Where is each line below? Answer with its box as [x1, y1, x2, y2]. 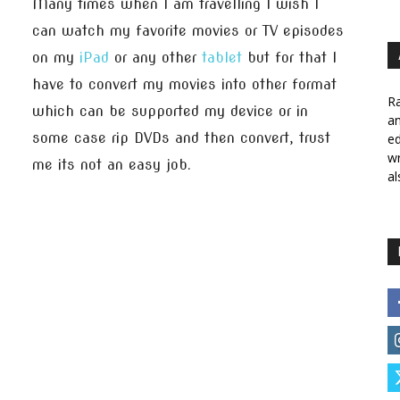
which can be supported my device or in [32, 103, 308, 120]
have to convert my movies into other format [32, 76, 337, 93]
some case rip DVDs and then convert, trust [32, 129, 330, 146]
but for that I [242, 49, 337, 66]
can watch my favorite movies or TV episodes [32, 22, 344, 39]
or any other [109, 49, 202, 66]
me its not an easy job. [32, 156, 191, 173]
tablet [202, 49, 242, 66]
